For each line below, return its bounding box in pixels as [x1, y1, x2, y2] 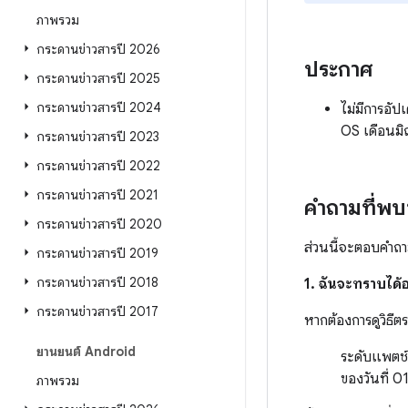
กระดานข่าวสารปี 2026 [36, 41, 160, 57]
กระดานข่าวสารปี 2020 [36, 216, 162, 232]
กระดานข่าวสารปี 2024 [36, 99, 161, 116]
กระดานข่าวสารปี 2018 [36, 274, 158, 291]
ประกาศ [304, 56, 372, 83]
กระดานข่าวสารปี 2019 [36, 245, 158, 261]
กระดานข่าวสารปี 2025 [36, 70, 160, 87]
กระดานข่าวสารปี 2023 [36, 128, 159, 145]
